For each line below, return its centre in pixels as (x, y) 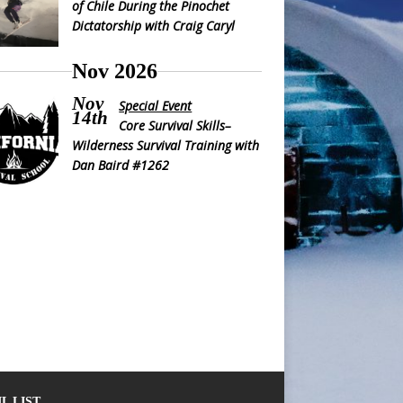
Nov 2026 (115, 71)
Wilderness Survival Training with (165, 145)
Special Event (156, 106)
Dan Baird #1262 (120, 165)
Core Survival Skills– (175, 125)
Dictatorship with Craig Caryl (153, 26)
